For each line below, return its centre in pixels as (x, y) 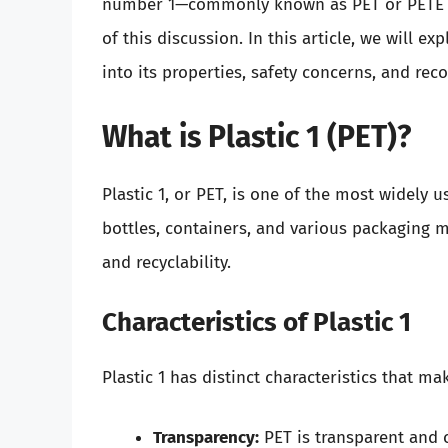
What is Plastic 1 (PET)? (256, 136)
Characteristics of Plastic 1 (256, 323)
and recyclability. (166, 262)
